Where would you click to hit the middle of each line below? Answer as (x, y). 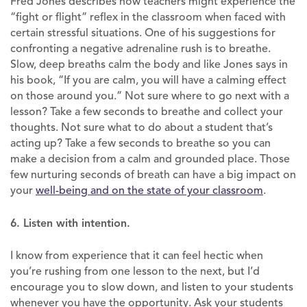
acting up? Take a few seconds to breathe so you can (140, 143)
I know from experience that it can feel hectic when (137, 255)
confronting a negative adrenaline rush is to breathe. (140, 48)
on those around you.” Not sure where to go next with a (150, 96)
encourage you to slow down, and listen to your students (152, 287)
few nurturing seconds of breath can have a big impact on (153, 174)
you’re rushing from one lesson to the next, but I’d (135, 271)
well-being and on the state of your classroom (149, 190)
